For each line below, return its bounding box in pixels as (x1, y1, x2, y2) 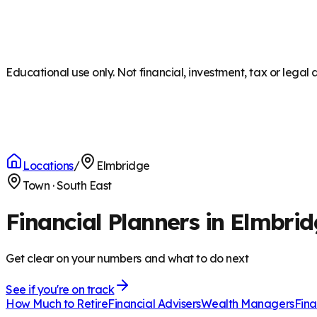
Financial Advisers (108, 296, 201, 311)
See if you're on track (6, 282, 115, 296)
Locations (23, 158, 74, 173)
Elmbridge (96, 158, 150, 173)
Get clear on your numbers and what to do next (6, 250, 249, 265)
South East (56, 178, 112, 192)
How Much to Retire (6, 296, 108, 311)
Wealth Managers (200, 296, 294, 311)
